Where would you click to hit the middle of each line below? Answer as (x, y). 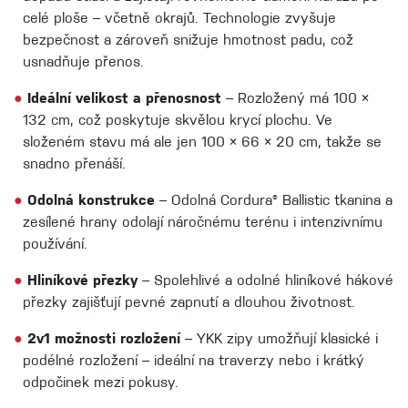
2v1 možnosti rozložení (104, 339)
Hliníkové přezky (82, 281)
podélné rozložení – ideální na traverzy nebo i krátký (194, 361)
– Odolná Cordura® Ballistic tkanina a (276, 201)
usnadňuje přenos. (83, 62)
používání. (55, 245)
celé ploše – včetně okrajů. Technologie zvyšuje (179, 19)
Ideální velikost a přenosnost (124, 99)
